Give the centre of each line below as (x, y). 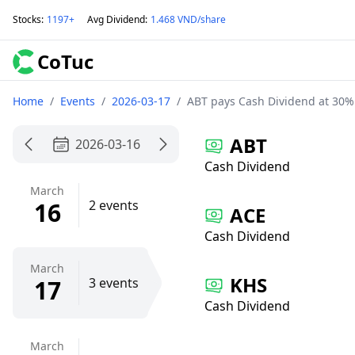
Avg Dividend (116, 19)
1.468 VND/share (188, 19)
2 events (114, 205)
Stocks (27, 19)
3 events (114, 283)
